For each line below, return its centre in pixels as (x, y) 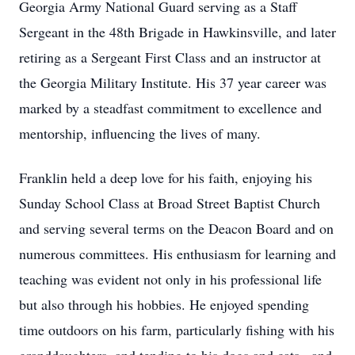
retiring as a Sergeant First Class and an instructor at (170, 57)
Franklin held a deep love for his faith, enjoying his (166, 177)
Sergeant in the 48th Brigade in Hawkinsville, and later (177, 32)
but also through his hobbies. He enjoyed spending (164, 304)
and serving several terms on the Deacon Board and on (176, 228)
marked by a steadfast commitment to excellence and (170, 108)
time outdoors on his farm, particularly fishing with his (177, 330)
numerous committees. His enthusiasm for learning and (177, 254)
